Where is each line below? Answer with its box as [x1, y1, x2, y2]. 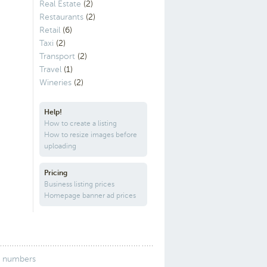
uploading [44, 141, 76, 150]
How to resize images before [44, 130, 137, 139]
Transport [39, 51, 75, 61]
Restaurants [39, 11, 83, 22]
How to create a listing [44, 119, 117, 128]
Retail [39, 24, 60, 35]
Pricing [44, 168, 67, 177]
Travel [39, 64, 61, 74]
